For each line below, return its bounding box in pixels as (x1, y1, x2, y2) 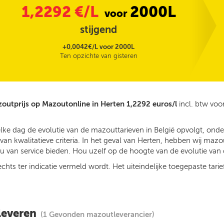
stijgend (80, 23, 117, 35)
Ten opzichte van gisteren (59, 52, 137, 59)
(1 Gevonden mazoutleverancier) (40, 210, 154, 219)
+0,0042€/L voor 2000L (62, 43, 135, 50)
